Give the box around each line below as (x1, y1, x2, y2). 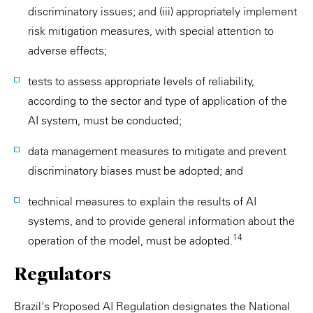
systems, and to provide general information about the (28, 214, 295, 228)
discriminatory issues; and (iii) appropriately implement (28, 4, 297, 18)
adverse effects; (28, 43, 107, 57)
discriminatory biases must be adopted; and (28, 163, 243, 177)
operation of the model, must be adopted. (28, 233, 233, 247)
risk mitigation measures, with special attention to (28, 24, 274, 38)
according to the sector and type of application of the (28, 94, 287, 108)
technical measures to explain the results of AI (28, 194, 256, 208)
